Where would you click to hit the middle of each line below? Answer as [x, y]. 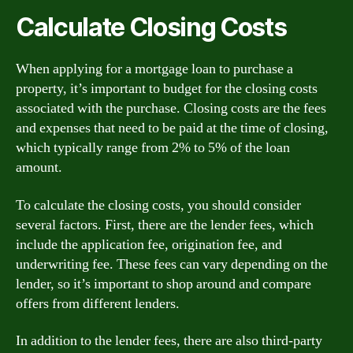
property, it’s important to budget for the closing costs [167, 89]
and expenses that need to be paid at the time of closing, [172, 128]
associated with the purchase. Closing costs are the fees [171, 108]
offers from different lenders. [98, 303]
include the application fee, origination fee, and [149, 244]
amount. [39, 167]
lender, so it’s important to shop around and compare [163, 284]
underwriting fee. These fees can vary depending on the [172, 264]
